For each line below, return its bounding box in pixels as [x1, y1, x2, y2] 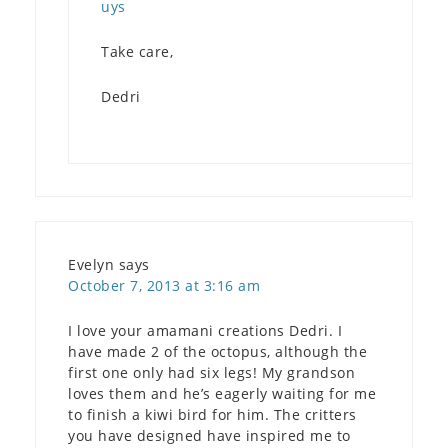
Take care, [101, 42, 173, 62]
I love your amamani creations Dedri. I [68, 321, 342, 341]
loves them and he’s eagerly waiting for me [68, 384, 376, 404]
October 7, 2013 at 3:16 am [68, 276, 260, 296]
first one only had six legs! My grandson [68, 363, 355, 383]
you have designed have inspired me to [68, 426, 351, 446]
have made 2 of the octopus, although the [68, 342, 367, 362]
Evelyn [68, 255, 114, 275]
